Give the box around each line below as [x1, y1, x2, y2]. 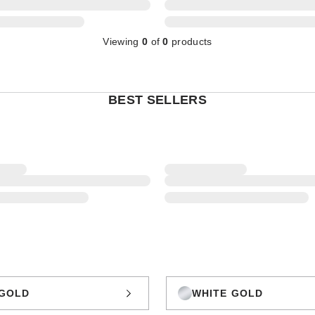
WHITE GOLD [192, 287, 264, 299]
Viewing [103, 35, 142, 47]
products [168, 35, 212, 47]
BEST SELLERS [108, 92, 207, 107]
